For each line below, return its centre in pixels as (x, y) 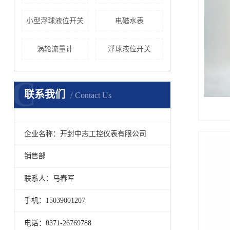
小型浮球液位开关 (55, 21)
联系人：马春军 (50, 178)
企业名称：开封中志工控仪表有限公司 (85, 134)
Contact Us (93, 95)
